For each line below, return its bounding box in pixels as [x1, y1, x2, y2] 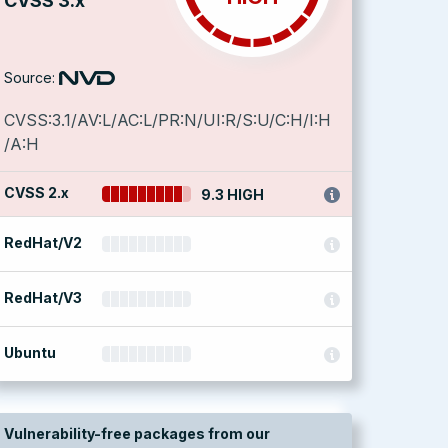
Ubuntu [4, 344, 56, 361]
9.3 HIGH [201, 186, 265, 203]
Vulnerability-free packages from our [4, 425, 270, 442]
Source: [4, 69, 55, 86]
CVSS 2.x [4, 184, 69, 201]
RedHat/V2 [4, 234, 82, 251]
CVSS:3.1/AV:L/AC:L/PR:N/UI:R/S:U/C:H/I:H [4, 110, 331, 130]
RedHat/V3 [4, 289, 82, 306]
